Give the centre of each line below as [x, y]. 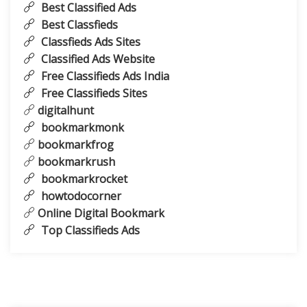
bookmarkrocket [83, 179]
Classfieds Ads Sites [89, 42]
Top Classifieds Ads [89, 230]
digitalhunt [64, 110]
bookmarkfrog [74, 145]
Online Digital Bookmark [100, 213]
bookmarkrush [75, 162]
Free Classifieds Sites [93, 93]
